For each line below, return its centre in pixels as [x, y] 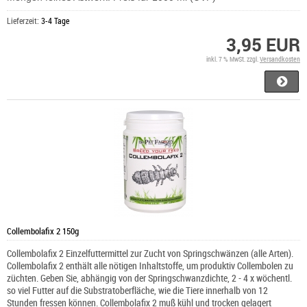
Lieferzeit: [24, 21]
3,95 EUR [263, 45]
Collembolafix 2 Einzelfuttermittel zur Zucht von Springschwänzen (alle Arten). [150, 254]
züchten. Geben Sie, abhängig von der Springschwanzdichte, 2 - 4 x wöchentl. [149, 278]
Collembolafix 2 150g [43, 231]
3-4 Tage [55, 21]
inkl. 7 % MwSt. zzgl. [233, 59]
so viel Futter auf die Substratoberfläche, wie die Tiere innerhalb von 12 [137, 291]
